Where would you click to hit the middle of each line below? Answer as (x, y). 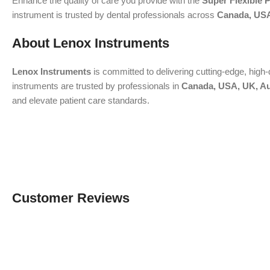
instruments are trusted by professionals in (97, 86)
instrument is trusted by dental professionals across (115, 15)
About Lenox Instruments (91, 43)
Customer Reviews (71, 198)
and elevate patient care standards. (81, 100)
